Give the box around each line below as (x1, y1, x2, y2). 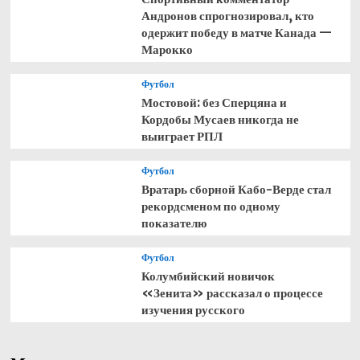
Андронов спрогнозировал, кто (141, 8, 314, 23)
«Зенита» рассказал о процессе (141, 285, 323, 301)
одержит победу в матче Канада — (141, 25, 332, 40)
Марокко (141, 42, 193, 57)
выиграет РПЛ (141, 129, 223, 144)
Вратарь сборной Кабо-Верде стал (141, 182, 331, 197)
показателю (141, 215, 207, 231)
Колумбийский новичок (141, 268, 275, 284)
